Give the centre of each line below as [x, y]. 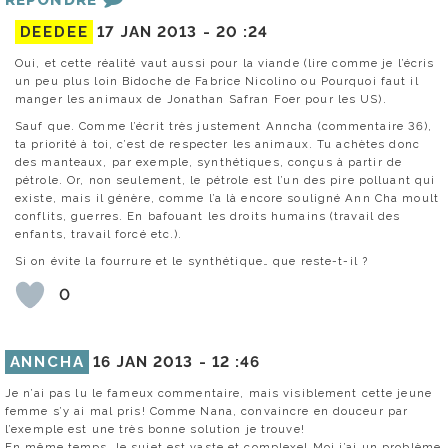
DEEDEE [54, 31]
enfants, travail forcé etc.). [99, 233]
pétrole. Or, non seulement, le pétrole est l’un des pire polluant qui [225, 179]
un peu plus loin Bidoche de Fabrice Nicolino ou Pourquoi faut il [217, 80]
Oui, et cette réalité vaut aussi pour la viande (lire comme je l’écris [225, 62]
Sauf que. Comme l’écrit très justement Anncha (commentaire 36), [224, 125]
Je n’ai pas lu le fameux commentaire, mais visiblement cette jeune [218, 392]
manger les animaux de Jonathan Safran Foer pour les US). [201, 98]
